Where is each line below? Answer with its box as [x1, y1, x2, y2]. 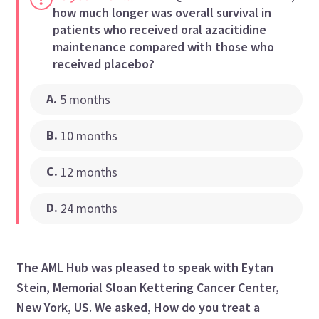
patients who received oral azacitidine [53, 21, 267, 38]
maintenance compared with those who [53, 38, 275, 55]
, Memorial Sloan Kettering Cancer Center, [46, 278, 280, 296]
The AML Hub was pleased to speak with [16, 258, 242, 276]
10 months [60, 127, 117, 144]
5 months [59, 90, 110, 108]
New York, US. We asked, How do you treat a [16, 298, 261, 315]
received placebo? [53, 55, 155, 72]
